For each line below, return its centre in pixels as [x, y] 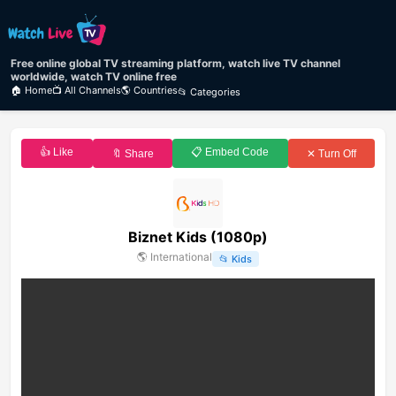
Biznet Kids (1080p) [198, 237]
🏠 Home [31, 91]
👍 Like [57, 152]
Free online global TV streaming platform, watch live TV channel [175, 64]
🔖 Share [132, 153]
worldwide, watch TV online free [94, 77]
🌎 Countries [149, 91]
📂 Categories [209, 91]
